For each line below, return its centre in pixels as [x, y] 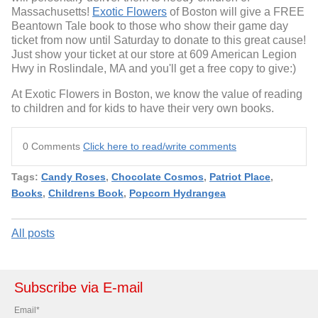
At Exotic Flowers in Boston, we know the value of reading [157, 94]
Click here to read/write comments [160, 146]
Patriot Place [240, 176]
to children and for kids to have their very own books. [144, 108]
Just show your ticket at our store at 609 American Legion [154, 54]
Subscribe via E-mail [78, 288]
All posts [33, 234]
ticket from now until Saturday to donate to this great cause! [159, 40]
